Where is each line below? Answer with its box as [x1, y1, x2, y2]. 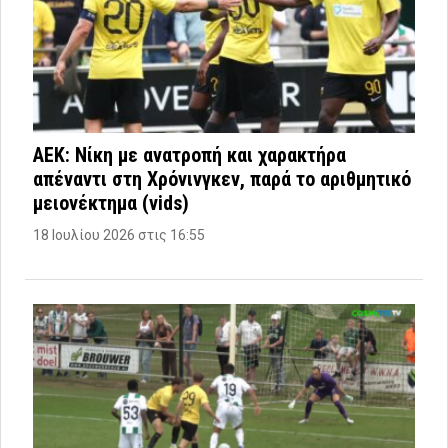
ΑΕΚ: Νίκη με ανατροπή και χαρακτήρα [33, 143, 346, 168]
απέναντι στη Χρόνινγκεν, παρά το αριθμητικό [33, 167, 411, 192]
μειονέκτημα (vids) [33, 191, 189, 216]
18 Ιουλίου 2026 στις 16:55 [33, 227, 205, 244]
